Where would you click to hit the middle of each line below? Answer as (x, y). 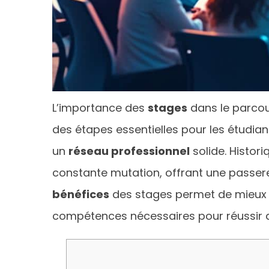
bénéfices (81, 194)
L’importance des (100, 107)
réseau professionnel (129, 151)
